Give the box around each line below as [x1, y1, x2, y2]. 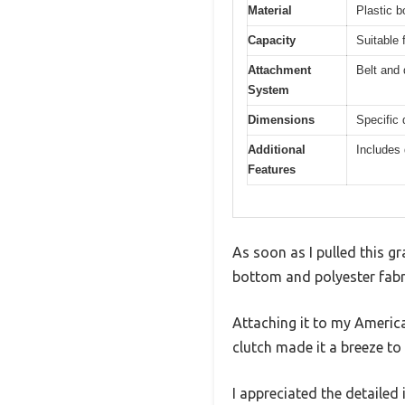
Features [248, 163, 296, 177]
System [248, 83, 289, 98]
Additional [248, 143, 306, 157]
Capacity [248, 33, 296, 48]
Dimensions [248, 113, 315, 127]
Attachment [248, 63, 311, 78]
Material [248, 4, 292, 18]
